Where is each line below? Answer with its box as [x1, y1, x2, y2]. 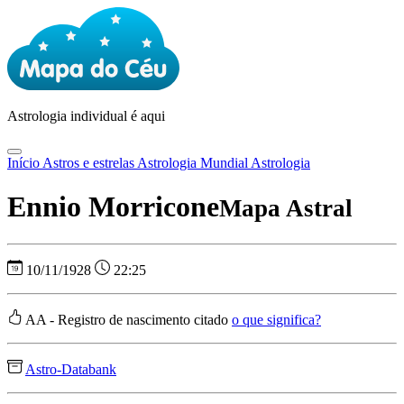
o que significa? [232, 311, 321, 327]
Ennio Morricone [7, 190, 219, 224]
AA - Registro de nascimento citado [25, 311, 232, 327]
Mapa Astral [219, 195, 353, 223]
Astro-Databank [25, 361, 116, 377]
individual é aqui [70, 108, 165, 124]
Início [7, 155, 42, 170]
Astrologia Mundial [137, 155, 251, 170]
